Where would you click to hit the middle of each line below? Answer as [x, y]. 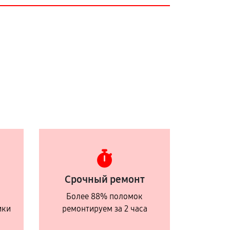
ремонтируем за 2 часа [104, 209]
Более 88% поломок [104, 197]
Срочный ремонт [104, 179]
